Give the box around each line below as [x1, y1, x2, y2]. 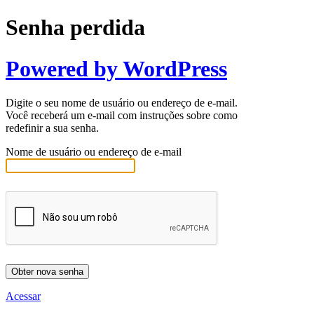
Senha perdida [6, 15, 145, 41]
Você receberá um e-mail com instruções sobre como [6, 109, 238, 122]
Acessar [6, 290, 41, 303]
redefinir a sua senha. [6, 122, 99, 135]
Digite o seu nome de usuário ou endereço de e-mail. [6, 97, 238, 109]
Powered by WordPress [6, 55, 227, 81]
